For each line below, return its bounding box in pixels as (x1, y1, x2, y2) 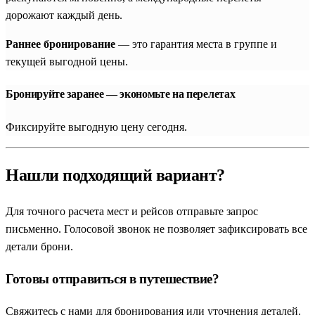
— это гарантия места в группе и (115, 38, 277, 51)
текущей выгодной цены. (6, 56, 128, 68)
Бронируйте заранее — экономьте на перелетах (6, 88, 236, 101)
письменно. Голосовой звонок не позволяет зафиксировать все (6, 223, 307, 236)
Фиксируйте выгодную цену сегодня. (6, 120, 187, 133)
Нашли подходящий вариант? (6, 166, 225, 185)
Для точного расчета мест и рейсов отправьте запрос (6, 205, 258, 218)
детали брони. (6, 240, 73, 253)
